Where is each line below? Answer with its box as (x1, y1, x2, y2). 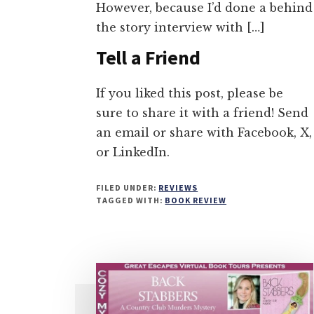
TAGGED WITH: (96, 194, 165, 205)
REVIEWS (158, 182, 198, 193)
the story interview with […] (96, 20, 265, 34)
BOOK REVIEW (165, 194, 227, 205)
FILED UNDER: (96, 182, 159, 193)
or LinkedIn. (96, 144, 170, 159)
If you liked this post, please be (96, 86, 283, 100)
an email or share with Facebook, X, (96, 125, 312, 139)
